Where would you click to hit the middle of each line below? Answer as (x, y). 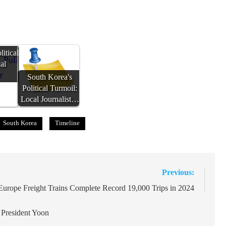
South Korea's (50, 77)
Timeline (67, 123)
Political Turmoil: (50, 89)
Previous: (178, 173)
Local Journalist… (50, 100)
